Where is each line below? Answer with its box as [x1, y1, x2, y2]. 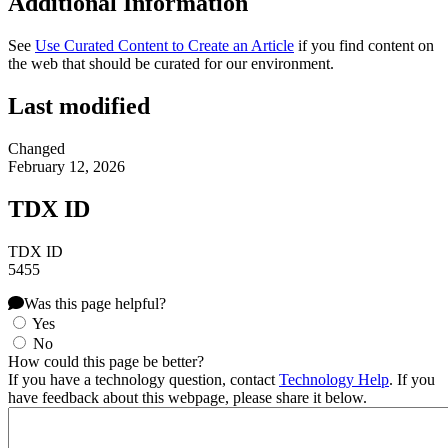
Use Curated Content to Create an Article [35, 36, 294, 54]
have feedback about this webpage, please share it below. [8, 388, 367, 406]
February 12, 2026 [8, 157, 125, 175]
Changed [8, 139, 65, 157]
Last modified [8, 92, 150, 119]
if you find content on [294, 36, 434, 54]
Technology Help [279, 370, 389, 388]
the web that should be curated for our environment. [8, 54, 334, 72]
